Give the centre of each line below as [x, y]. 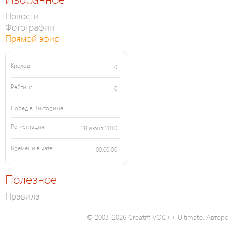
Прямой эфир [32, 38]
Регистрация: [28, 127]
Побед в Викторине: [38, 108]
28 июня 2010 [99, 128]
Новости [22, 16]
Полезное [31, 179]
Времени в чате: [32, 148]
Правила [22, 196]
